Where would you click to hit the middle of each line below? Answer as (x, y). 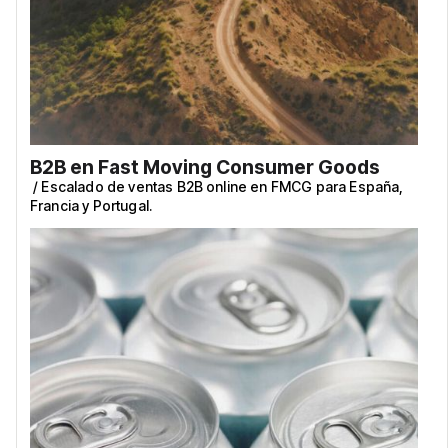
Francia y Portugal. (91, 205)
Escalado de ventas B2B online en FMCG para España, (222, 186)
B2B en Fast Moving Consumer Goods (205, 166)
